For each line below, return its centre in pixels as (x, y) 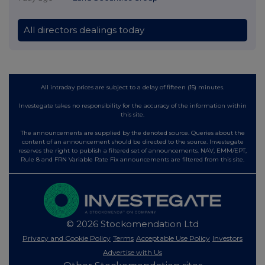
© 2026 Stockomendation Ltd (132, 224)
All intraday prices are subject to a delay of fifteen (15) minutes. (132, 87)
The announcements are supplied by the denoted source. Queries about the (132, 132)
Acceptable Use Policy (173, 238)
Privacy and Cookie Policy (67, 238)
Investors (227, 238)
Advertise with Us (132, 253)
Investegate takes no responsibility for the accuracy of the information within (132, 105)
